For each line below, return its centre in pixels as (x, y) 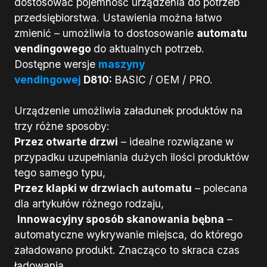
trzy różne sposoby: (62, 126)
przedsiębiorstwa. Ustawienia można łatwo (118, 18)
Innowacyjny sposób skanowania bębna (121, 219)
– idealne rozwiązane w (176, 142)
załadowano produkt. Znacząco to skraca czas (127, 250)
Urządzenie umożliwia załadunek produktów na (128, 111)
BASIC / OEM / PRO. (165, 80)
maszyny (122, 64)
